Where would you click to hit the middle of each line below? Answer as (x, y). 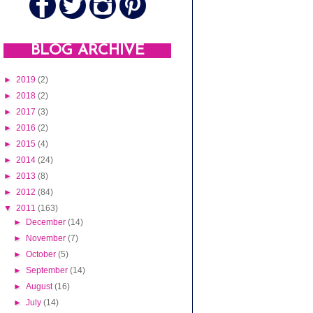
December (47, 223)
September (48, 271)
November (47, 239)
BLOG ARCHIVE (87, 50)
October (42, 255)
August (41, 287)
